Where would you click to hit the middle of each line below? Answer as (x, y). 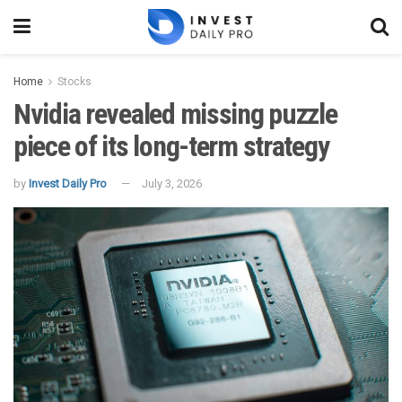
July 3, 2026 (172, 183)
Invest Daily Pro (68, 183)
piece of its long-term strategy (171, 146)
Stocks (74, 82)
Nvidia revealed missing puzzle (175, 114)
